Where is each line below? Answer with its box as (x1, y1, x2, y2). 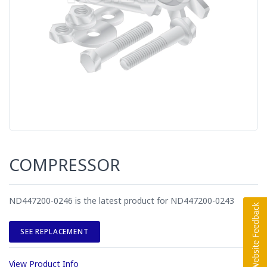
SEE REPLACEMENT (20, 226, 89, 237)
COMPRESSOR (9, 153, 120, 176)
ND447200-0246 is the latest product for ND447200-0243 (9, 195, 234, 207)
